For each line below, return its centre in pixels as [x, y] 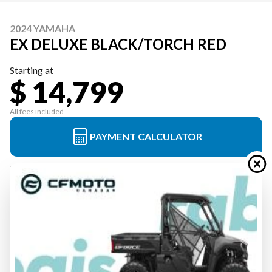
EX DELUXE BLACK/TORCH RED [118, 44]
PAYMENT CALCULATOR [146, 136]
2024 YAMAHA [42, 28]
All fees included [37, 111]
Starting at [32, 70]
